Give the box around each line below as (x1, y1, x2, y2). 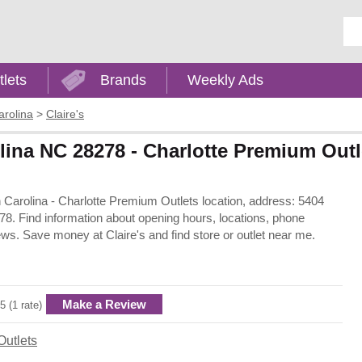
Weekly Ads (187, 72, 264, 88)
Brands (99, 72, 146, 88)
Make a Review (62, 297, 146, 311)
